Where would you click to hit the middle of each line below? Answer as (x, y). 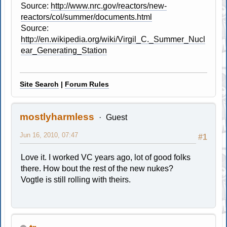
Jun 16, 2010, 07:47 (49, 135)
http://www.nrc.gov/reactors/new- (109, 6)
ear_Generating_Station (64, 50)
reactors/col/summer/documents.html (87, 17)
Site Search (40, 84)
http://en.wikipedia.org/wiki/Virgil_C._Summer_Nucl (113, 39)
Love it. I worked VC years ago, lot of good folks (106, 157)
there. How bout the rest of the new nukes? (97, 168)
